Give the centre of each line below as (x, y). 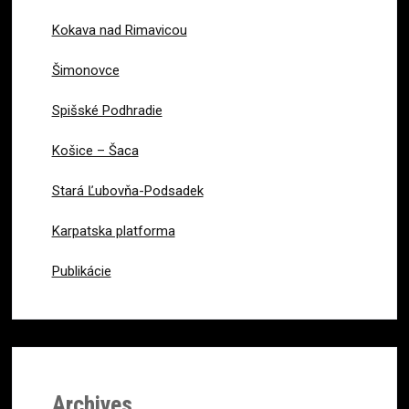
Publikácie (81, 271)
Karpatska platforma (113, 231)
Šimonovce (85, 70)
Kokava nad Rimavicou (119, 30)
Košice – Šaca (95, 150)
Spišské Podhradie (107, 110)
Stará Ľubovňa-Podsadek (127, 190)
